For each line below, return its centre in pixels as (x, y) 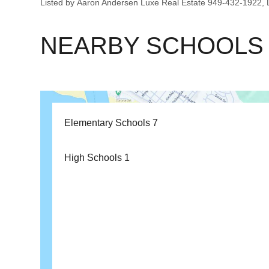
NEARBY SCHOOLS (152, 46)
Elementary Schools (109, 123)
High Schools (95, 158)
